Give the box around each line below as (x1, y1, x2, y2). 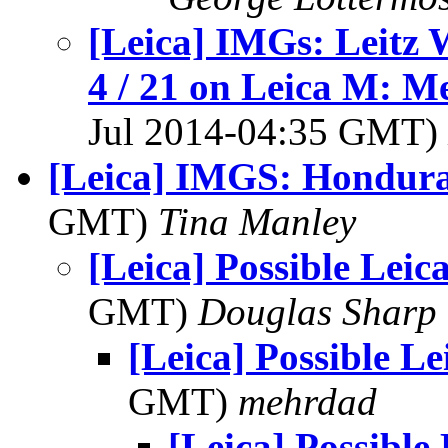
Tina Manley (158, 200, 356, 243)
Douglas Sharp (198, 290, 437, 333)
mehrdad (238, 380, 377, 423)
